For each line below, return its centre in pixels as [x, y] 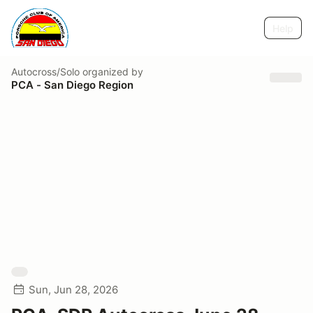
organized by [111, 71]
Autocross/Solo [45, 71]
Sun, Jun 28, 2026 [73, 290]
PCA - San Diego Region [72, 85]
